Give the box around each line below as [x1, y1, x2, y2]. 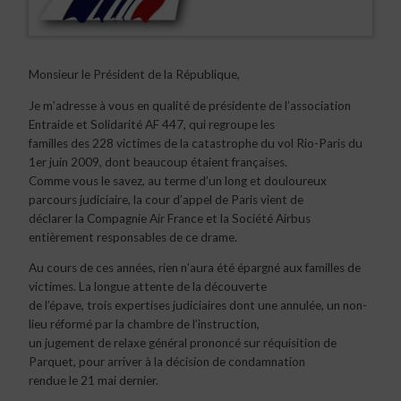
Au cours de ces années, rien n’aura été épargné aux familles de [29, 260, 361, 276]
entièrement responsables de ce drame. [29, 229, 237, 244]
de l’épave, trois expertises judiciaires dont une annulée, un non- [29, 298, 367, 313]
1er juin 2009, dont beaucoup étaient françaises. [29, 154, 287, 169]
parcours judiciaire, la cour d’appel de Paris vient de [29, 192, 303, 207]
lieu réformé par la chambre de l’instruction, [29, 317, 260, 332]
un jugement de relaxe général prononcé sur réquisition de [29, 336, 337, 351]
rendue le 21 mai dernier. [29, 373, 158, 388]
